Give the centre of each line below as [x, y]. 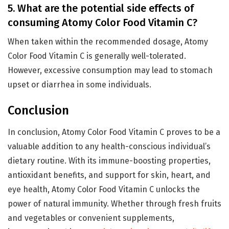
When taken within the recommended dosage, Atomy [108, 41]
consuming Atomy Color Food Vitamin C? [102, 22]
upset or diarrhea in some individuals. [79, 84]
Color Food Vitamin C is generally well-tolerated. [97, 56]
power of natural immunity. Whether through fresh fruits [114, 203]
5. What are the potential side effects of [101, 8]
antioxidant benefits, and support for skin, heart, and [109, 175]
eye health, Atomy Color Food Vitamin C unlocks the [104, 189]
